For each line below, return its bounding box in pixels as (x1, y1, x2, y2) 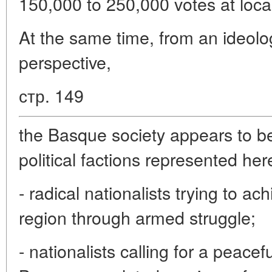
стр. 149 (19, 83, 84, 107)
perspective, (19, 49, 111, 74)
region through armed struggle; (19, 205, 256, 229)
